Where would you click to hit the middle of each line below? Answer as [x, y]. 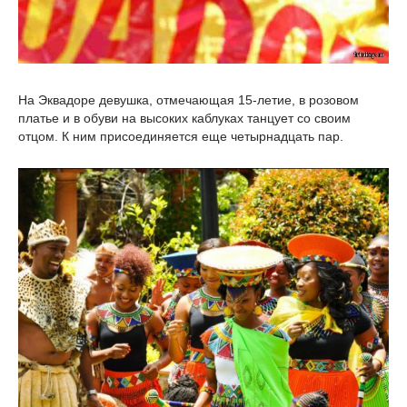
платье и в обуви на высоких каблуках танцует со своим [184, 119]
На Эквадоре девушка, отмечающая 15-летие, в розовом [189, 100]
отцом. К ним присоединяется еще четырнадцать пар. [181, 137]
